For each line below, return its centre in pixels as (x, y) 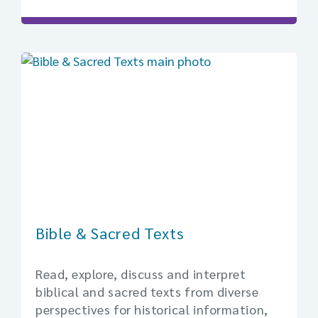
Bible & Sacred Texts (110, 232)
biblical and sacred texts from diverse (147, 291)
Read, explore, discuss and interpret (141, 273)
